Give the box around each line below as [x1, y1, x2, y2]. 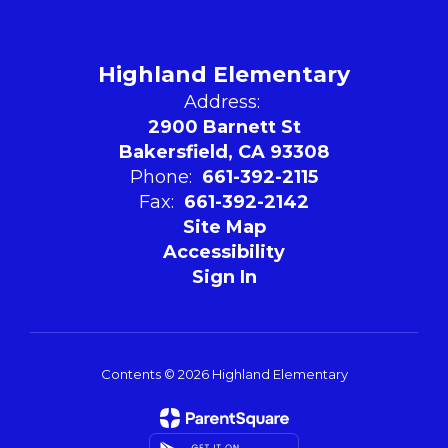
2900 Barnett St [147, 116, 301, 138]
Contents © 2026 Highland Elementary [100, 366, 348, 382]
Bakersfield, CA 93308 [119, 141, 329, 163]
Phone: [130, 166, 192, 188]
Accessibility [163, 241, 285, 263]
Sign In [191, 266, 257, 288]
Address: [183, 91, 260, 113]
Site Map [182, 216, 266, 238]
